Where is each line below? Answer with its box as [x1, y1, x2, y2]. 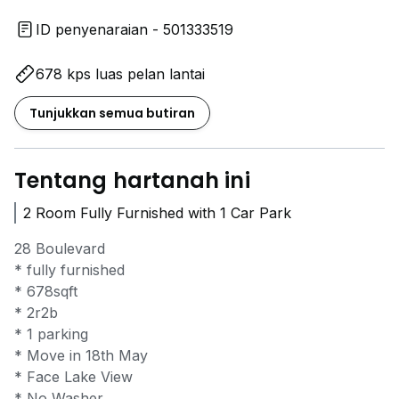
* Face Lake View [14, 368, 133, 386]
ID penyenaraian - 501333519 [36, 20, 233, 38]
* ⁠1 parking [14, 325, 93, 343]
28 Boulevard [14, 240, 105, 257]
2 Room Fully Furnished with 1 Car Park [23, 204, 291, 222]
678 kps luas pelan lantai [36, 65, 205, 83]
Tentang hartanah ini [14, 166, 250, 195]
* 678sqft [14, 282, 77, 300]
